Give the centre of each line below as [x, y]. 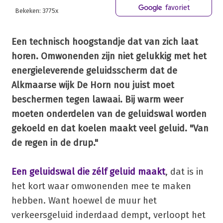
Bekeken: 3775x [37, 10]
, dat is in [184, 171]
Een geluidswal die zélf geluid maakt [88, 171]
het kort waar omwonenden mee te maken [101, 186]
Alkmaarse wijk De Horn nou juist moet [93, 85]
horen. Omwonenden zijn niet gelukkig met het [109, 56]
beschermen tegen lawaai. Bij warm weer [97, 99]
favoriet [176, 7]
